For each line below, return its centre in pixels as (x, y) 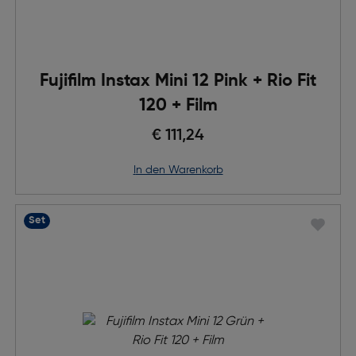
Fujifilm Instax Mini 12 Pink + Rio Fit (178, 81)
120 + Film (178, 106)
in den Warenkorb (179, 170)
